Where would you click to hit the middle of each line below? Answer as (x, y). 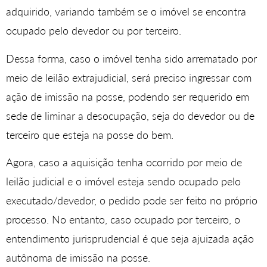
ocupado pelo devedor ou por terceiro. (94, 31)
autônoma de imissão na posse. (78, 258)
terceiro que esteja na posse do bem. (90, 134)
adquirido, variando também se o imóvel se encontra (126, 12)
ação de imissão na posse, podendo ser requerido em (128, 96)
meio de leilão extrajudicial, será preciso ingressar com (129, 77)
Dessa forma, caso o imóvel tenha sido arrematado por (131, 58)
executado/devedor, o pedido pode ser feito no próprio (132, 201)
